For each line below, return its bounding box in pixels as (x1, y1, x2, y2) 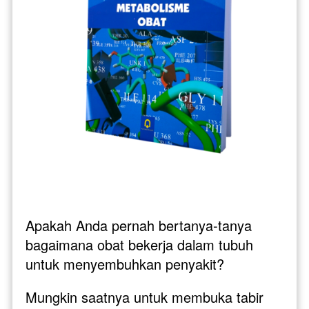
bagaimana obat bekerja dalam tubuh (26, 234, 253, 255)
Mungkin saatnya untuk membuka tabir (26, 286, 263, 307)
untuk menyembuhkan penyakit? (26, 253, 228, 274)
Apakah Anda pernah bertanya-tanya (26, 215, 252, 235)
